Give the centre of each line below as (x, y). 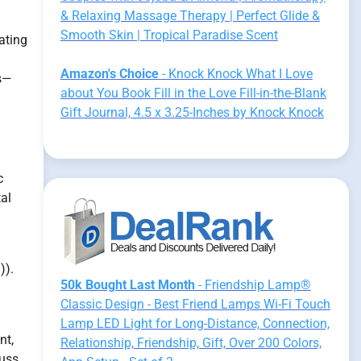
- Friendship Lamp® (253, 285)
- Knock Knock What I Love (235, 74)
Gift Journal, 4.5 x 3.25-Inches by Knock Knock (192, 112)
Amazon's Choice (109, 74)
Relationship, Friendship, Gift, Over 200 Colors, (191, 343)
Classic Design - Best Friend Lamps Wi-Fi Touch (195, 304)
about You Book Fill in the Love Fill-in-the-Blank (193, 93)
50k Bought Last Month (127, 285)
